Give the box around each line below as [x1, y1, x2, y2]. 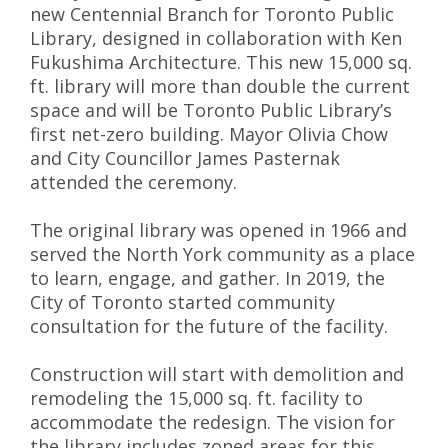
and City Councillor [30, 146, 197, 170]
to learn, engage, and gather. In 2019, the [30, 266, 385, 290]
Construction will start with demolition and [30, 362, 404, 386]
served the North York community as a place [30, 242, 415, 266]
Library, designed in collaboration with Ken [30, 26, 402, 50]
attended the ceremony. [30, 170, 237, 194]
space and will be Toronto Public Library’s [30, 98, 392, 122]
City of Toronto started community [30, 290, 335, 314]
